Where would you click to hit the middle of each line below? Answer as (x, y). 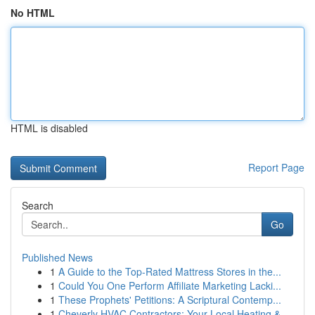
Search (38, 205)
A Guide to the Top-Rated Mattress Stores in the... (170, 271)
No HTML (33, 13)
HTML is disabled (49, 128)
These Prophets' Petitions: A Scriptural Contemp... (170, 300)
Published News (57, 257)
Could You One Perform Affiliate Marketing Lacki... (170, 285)
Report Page (276, 167)
